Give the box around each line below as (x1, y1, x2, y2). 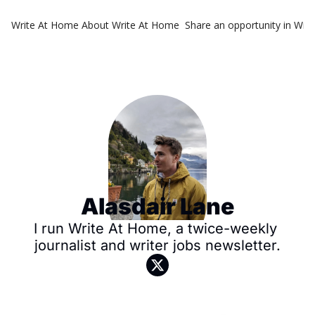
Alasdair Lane (81, 193, 234, 220)
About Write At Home (82, 18, 179, 32)
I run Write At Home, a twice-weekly (34, 220, 277, 237)
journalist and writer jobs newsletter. (34, 237, 281, 254)
